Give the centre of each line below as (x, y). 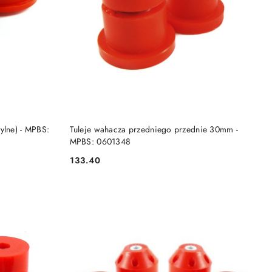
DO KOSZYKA (172, 124)
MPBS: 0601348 (100, 142)
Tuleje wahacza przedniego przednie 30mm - (154, 130)
